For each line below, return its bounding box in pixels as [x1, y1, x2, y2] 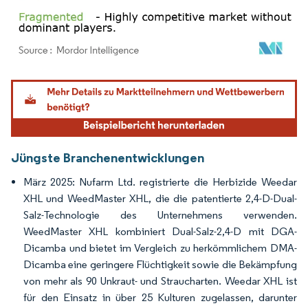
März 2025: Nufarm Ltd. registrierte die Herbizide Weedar [23, 175, 297, 188]
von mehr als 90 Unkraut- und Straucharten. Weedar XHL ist [23, 274, 297, 287]
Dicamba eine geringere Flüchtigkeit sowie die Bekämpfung [23, 257, 297, 271]
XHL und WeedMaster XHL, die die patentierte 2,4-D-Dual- [23, 191, 297, 205]
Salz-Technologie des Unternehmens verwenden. [23, 208, 297, 221]
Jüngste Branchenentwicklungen [11, 148, 204, 166]
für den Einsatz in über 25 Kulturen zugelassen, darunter [23, 290, 297, 304]
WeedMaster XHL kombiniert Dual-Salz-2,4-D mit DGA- [23, 224, 297, 238]
